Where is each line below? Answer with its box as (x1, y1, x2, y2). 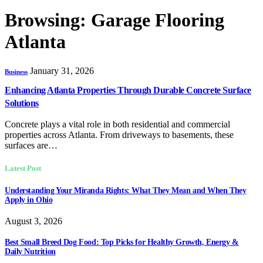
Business (5, 68, 28, 75)
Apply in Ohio (5, 195, 53, 205)
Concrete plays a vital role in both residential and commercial (5, 119, 230, 129)
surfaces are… (5, 140, 58, 150)
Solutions (5, 97, 39, 108)
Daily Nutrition (5, 247, 56, 256)
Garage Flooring (91, 9, 224, 31)
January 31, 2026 (30, 65, 94, 76)
